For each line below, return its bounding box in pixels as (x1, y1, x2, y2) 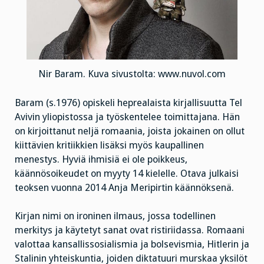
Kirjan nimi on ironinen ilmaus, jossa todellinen (15, 210, 216, 222)
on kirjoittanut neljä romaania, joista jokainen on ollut (15, 125, 245, 137)
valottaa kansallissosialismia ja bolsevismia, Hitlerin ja (15, 239, 249, 250)
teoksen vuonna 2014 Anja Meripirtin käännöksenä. (15, 181, 234, 193)
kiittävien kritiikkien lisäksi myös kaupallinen (15, 139, 204, 151)
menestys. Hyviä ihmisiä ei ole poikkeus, (15, 153, 187, 165)
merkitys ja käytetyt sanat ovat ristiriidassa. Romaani (15, 225, 245, 236)
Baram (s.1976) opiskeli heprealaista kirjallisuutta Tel (15, 97, 242, 108)
